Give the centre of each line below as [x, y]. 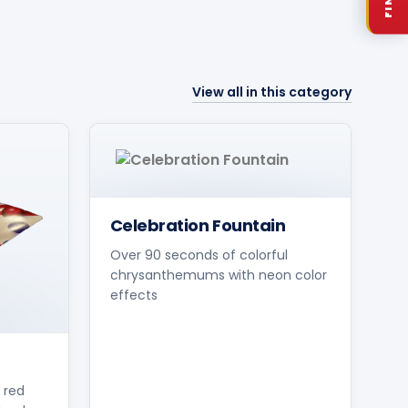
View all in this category [272, 92]
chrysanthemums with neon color [218, 275]
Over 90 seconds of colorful [199, 255]
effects [133, 295]
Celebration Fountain [198, 225]
